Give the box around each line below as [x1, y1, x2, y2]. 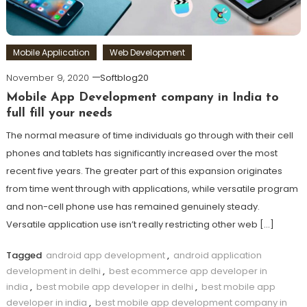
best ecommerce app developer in [108, 264, 267, 278]
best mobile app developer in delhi [36, 280, 193, 293]
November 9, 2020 [5, 71, 89, 84]
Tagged [5, 248, 44, 262]
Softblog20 [99, 71, 149, 84]
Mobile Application [12, 46, 90, 58]
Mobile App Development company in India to [5, 90, 279, 104]
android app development [45, 248, 165, 262]
